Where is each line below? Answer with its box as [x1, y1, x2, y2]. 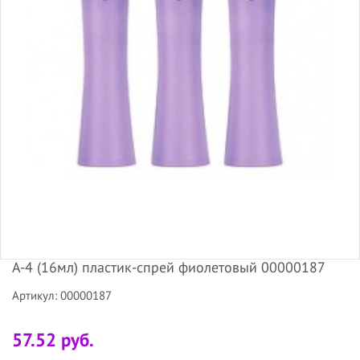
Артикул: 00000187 [12, 287, 112, 303]
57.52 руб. [12, 327, 94, 351]
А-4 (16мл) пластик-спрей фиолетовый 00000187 [12, 257, 325, 276]
